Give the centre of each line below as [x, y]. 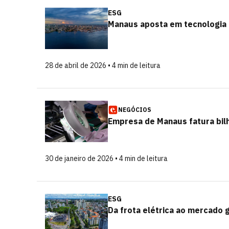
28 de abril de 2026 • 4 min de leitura [103, 65]
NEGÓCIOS [135, 110]
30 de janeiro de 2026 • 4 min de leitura [106, 158]
